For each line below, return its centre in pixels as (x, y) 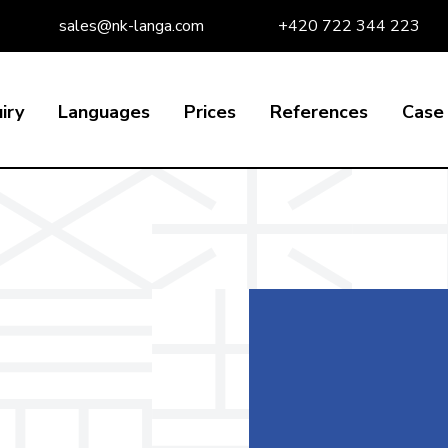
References (319, 112)
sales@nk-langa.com (131, 26)
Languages (104, 112)
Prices (210, 112)
